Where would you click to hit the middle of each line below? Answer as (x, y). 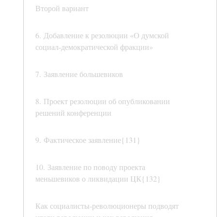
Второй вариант (62, 8)
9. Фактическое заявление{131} (88, 140)
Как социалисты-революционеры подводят (107, 206)
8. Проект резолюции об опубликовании (103, 101)
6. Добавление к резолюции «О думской (102, 35)
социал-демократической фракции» (94, 47)
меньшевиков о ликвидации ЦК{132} (98, 179)
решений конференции (73, 113)
